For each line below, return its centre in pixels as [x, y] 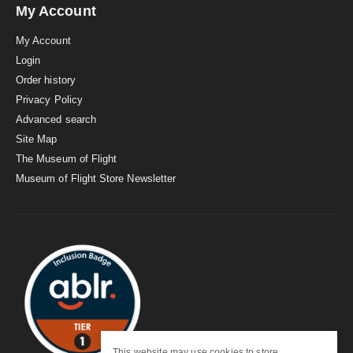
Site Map [37, 139]
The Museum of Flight [67, 158]
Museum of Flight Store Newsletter [96, 178]
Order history [46, 80]
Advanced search [56, 119]
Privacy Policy [49, 99]
